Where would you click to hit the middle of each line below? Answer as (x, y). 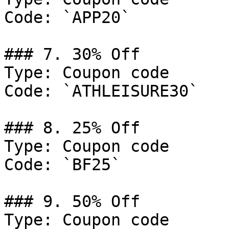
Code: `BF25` (62, 165)
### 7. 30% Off (72, 54)
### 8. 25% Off (72, 128)
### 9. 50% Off (72, 201)
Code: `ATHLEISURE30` (101, 91)
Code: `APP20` (67, 17)
